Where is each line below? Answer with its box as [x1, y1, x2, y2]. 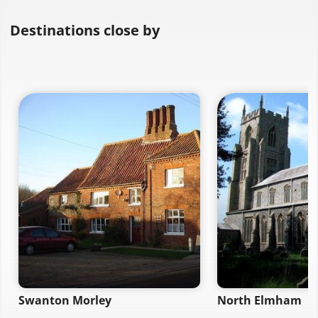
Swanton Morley [18, 292, 111, 308]
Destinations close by [10, 20, 160, 40]
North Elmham [216, 292, 302, 308]
